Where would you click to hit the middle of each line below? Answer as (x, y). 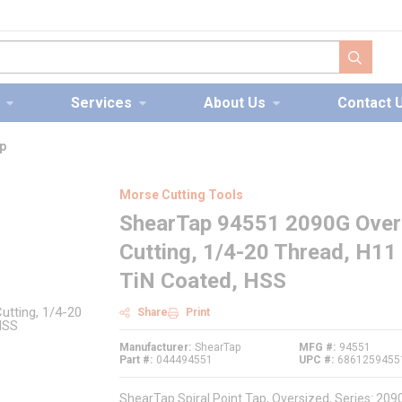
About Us (235, 103)
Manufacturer (154, 348)
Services (101, 103)
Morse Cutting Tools (181, 195)
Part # (135, 360)
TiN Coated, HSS (203, 281)
